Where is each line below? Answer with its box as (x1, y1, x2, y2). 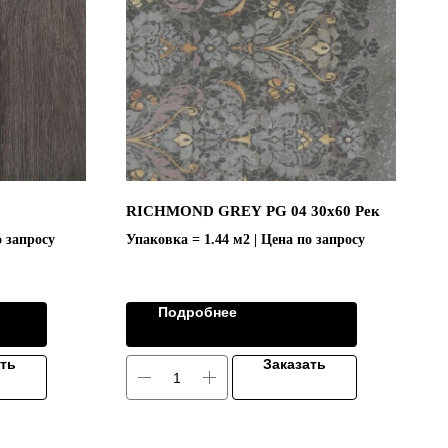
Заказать (263, 356, 326, 372)
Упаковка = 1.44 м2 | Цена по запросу (126, 232, 365, 247)
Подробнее (158, 304, 237, 320)
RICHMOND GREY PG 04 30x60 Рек (126, 203, 380, 219)
